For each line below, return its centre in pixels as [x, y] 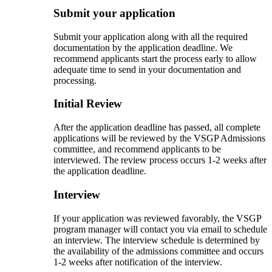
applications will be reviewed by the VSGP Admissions [159, 138]
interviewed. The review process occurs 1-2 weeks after [160, 160]
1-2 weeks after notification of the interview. [138, 262]
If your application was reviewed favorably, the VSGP [157, 218]
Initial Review [88, 104]
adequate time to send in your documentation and [147, 69]
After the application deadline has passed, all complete [157, 127]
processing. [75, 80]
